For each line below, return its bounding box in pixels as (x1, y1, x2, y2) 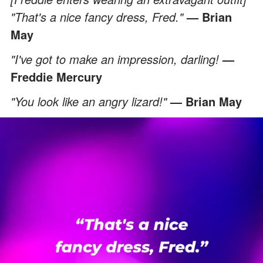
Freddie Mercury (11, 68, 102, 85)
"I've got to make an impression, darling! (11, 50, 222, 68)
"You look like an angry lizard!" (11, 92, 170, 110)
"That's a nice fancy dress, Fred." (11, 8, 187, 25)
